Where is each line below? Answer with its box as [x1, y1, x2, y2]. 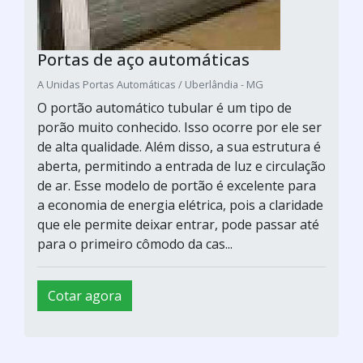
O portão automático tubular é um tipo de [37, 98, 292, 117]
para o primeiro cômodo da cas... [37, 234, 233, 253]
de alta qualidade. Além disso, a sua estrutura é [37, 137, 321, 156]
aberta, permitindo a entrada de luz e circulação [37, 156, 326, 175]
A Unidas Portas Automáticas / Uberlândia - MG [37, 76, 263, 92]
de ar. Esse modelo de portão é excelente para [37, 176, 316, 194]
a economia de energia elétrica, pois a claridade [37, 195, 323, 214]
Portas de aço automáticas [37, 48, 250, 70]
